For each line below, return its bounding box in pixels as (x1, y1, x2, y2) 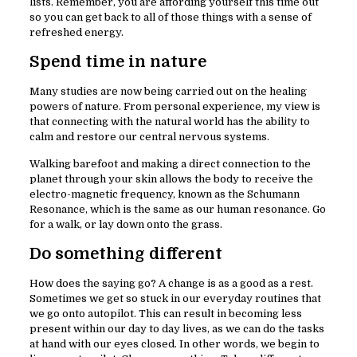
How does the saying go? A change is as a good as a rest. (29, 277, 313, 290)
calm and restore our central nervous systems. (29, 131, 269, 143)
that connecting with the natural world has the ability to (29, 116, 310, 128)
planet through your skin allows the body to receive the (29, 173, 313, 186)
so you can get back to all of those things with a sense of (29, 11, 312, 24)
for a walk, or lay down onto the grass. (29, 218, 222, 231)
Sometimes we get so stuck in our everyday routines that (29, 292, 321, 305)
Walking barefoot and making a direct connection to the (29, 158, 311, 171)
